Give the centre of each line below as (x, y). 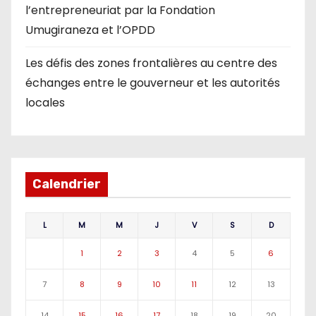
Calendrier (67, 184)
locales (45, 102)
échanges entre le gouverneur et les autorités (153, 83)
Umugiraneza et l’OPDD (90, 30)
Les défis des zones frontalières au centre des (151, 63)
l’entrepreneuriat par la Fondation (120, 10)
